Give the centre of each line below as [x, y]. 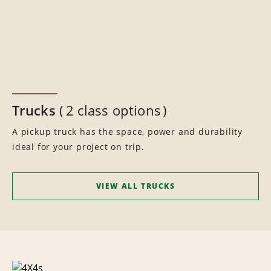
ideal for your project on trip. [78, 147]
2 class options [113, 110]
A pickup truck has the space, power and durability [127, 132]
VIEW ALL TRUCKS [135, 186]
